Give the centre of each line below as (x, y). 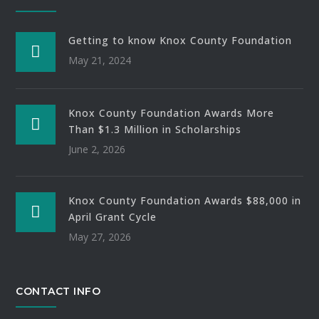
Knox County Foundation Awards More (172, 113)
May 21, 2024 (100, 61)
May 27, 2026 (100, 237)
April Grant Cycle (113, 217)
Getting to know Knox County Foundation (181, 41)
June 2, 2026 (97, 150)
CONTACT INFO (58, 292)
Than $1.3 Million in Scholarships (155, 130)
